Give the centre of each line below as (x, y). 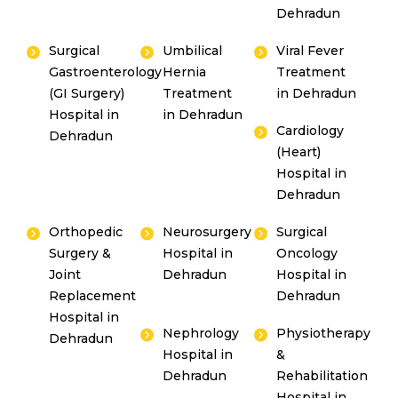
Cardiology (310, 131)
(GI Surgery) (87, 93)
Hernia (185, 72)
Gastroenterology (105, 72)
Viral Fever (310, 51)
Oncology (307, 253)
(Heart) (299, 152)
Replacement (92, 296)
